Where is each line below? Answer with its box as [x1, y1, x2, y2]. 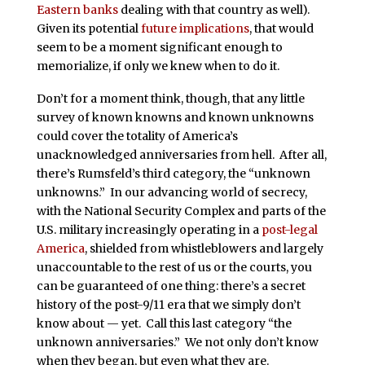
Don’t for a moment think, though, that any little [36, 90, 305, 106]
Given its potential [36, 21, 141, 37]
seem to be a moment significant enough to [36, 40, 283, 55]
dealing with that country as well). [117, 2, 312, 18]
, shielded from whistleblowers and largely [84, 240, 323, 256]
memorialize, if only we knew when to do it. [36, 59, 279, 74]
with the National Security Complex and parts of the [36, 203, 326, 218]
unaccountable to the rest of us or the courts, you [36, 259, 312, 275]
